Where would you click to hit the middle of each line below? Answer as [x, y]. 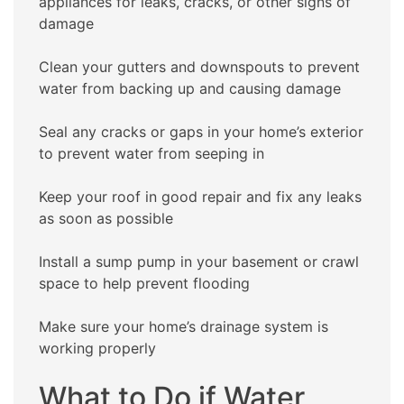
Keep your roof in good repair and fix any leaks [200, 197]
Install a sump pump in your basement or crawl [199, 262]
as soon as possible [106, 219]
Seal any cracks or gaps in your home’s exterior [201, 132]
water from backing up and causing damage [190, 89]
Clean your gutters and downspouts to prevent [199, 67]
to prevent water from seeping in [151, 154]
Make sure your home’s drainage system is [184, 327]
